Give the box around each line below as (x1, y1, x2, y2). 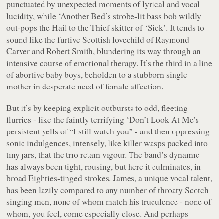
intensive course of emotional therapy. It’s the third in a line (6, 56, 213, 68)
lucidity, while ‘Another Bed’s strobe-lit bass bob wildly (6, 9, 202, 22)
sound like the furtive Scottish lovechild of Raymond (6, 33, 190, 45)
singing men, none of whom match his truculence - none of (6, 195, 212, 207)
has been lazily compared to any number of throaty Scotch (6, 183, 209, 196)
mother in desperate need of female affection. (6, 80, 164, 92)
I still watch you (73, 125, 130, 137)
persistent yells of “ (6, 125, 74, 137)
